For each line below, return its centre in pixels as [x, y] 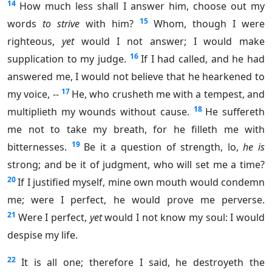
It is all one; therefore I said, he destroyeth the [143, 263]
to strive [61, 24]
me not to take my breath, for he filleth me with [136, 130]
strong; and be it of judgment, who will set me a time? [136, 165]
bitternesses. [37, 147]
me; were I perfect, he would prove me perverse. [136, 200]
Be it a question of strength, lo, [164, 147]
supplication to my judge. [67, 59]
